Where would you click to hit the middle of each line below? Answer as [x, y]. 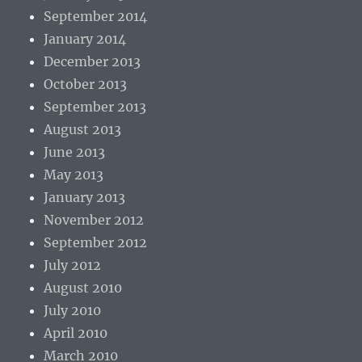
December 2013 [93, 62]
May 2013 [74, 175]
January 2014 [85, 39]
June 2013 [75, 152]
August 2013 [83, 130]
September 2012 [96, 243]
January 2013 [85, 198]
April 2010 [76, 333]
